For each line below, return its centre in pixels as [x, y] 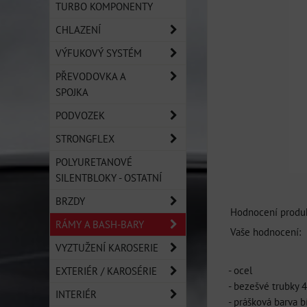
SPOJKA [72, 92]
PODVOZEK [80, 115]
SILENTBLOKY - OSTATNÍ [109, 177]
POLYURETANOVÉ [94, 162]
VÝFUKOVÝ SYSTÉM [99, 53]
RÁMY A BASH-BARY [100, 224]
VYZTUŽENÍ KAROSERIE [107, 247]
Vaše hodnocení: [266, 232]
